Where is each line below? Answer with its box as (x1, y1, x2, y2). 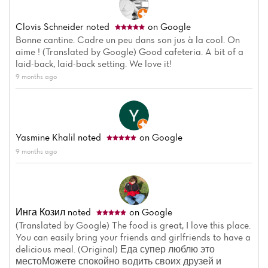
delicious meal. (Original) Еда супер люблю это (16, 243, 215, 255)
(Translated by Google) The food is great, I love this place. (16, 219, 251, 232)
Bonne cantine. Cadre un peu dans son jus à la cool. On (16, 33, 240, 46)
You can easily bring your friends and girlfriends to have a (16, 231, 251, 243)
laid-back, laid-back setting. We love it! (16, 57, 172, 70)
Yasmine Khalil (16, 131, 75, 144)
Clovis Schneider (16, 20, 84, 33)
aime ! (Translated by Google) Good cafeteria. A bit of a (16, 45, 243, 58)
